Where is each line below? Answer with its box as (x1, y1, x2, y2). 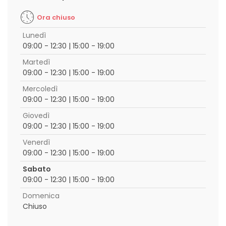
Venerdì (23, 137, 50, 147)
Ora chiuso (37, 13, 75, 22)
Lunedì (23, 30, 46, 40)
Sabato (23, 164, 51, 174)
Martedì (23, 57, 50, 67)
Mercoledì (23, 84, 58, 94)
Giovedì (23, 110, 49, 121)
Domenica (23, 191, 60, 201)
